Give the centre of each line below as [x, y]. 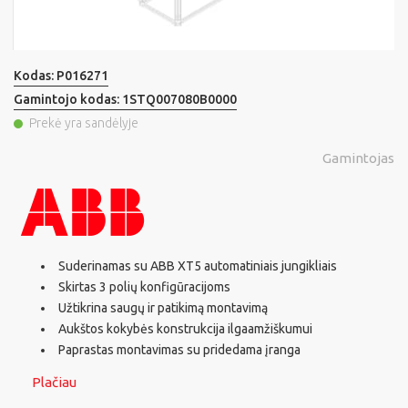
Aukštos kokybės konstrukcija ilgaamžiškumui [185, 329]
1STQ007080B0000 [179, 100]
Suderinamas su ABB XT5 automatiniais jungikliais [198, 266]
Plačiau [54, 382]
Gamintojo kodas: [68, 100]
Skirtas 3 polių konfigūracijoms [144, 287]
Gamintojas [358, 158]
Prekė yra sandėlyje [84, 123]
